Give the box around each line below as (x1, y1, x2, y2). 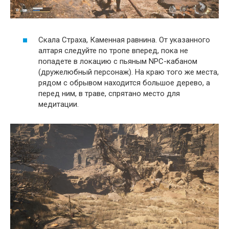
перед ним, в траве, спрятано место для (38, 88, 180, 98)
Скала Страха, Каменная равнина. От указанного (38, 35, 210, 44)
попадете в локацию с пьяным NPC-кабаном (38, 56, 197, 66)
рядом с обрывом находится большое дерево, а (38, 78, 210, 87)
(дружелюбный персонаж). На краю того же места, (38, 67, 219, 77)
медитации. (38, 99, 79, 109)
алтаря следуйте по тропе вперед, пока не (38, 45, 188, 55)
